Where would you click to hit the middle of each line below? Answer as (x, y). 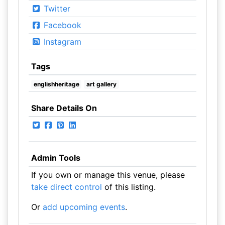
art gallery (102, 84)
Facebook (61, 25)
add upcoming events (84, 207)
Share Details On (64, 108)
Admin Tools (55, 158)
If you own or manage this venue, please (108, 175)
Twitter (55, 9)
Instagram (61, 42)
